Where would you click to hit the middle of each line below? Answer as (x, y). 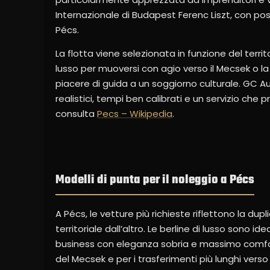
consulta (76, 113)
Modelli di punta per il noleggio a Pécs (155, 180)
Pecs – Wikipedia (135, 113)
